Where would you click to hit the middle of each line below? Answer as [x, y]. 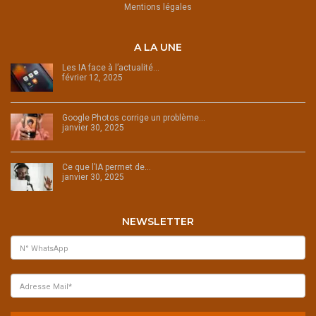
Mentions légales [158, 7]
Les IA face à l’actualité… [111, 67]
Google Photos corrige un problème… [134, 117]
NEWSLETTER [158, 221]
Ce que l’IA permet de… [107, 167]
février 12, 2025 [92, 77]
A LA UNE [158, 47]
